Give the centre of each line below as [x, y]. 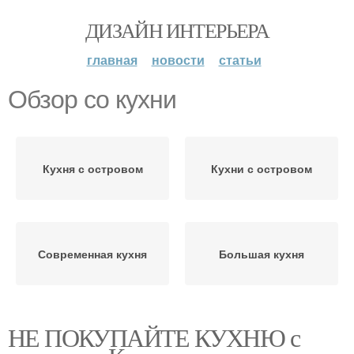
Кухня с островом [92, 168]
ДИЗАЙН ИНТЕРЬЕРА [177, 30]
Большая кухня [262, 254]
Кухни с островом [262, 168]
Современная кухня [92, 254]
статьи [240, 60]
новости [178, 60]
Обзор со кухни [92, 100]
